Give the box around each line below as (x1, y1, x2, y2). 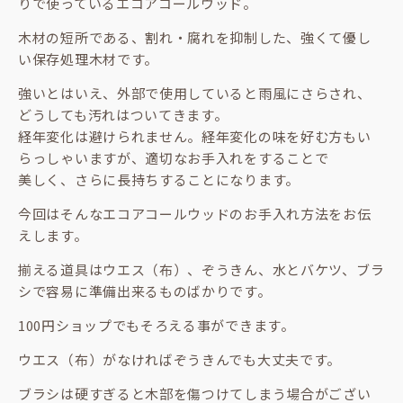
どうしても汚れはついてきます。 (18, 105, 228, 124)
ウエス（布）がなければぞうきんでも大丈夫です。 (18, 350, 342, 369)
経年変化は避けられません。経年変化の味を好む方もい (18, 127, 372, 146)
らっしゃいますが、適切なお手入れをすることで (18, 148, 329, 167)
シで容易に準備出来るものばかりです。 (18, 282, 272, 300)
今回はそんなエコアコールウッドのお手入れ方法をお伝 (18, 204, 372, 223)
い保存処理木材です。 (18, 49, 158, 68)
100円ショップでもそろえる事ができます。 (18, 316, 295, 335)
